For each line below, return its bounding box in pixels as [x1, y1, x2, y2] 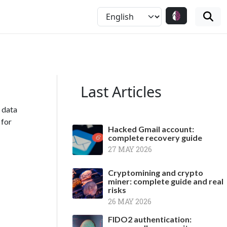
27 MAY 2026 [108, 144, 152, 154]
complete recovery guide [108, 133, 202, 142]
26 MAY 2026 [108, 197, 152, 206]
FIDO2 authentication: [108, 214, 192, 224]
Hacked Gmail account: [108, 124, 194, 134]
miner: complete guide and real [108, 176, 223, 186]
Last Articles [81, 82, 162, 101]
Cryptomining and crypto [108, 168, 203, 177]
